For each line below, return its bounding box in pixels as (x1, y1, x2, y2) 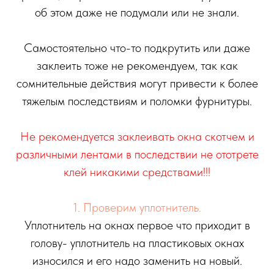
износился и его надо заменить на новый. (32, 253, 242, 268)
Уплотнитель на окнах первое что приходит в (24, 218, 250, 233)
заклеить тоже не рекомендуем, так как (36, 58, 238, 73)
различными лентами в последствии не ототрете (15, 147, 259, 162)
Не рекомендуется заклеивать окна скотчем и (20, 129, 254, 144)
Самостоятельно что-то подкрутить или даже (24, 40, 250, 56)
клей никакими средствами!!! (64, 165, 210, 180)
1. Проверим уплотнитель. (73, 200, 201, 215)
